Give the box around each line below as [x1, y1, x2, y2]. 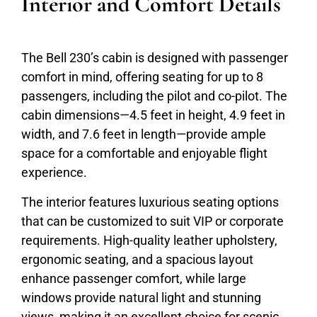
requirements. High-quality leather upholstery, [21, 232, 277, 248]
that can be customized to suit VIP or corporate [21, 213, 284, 229]
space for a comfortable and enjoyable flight [21, 146, 267, 161]
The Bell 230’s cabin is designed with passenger [21, 50, 288, 66]
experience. [21, 165, 87, 180]
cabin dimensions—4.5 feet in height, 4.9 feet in [21, 108, 285, 123]
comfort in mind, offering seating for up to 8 [21, 69, 263, 85]
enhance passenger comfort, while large [21, 270, 246, 286]
